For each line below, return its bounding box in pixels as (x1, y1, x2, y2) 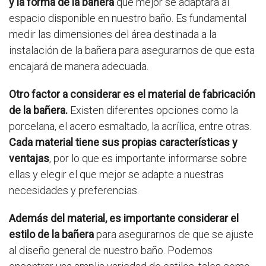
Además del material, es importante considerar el (9, 212, 239, 225)
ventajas (9, 152, 49, 165)
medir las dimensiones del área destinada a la (9, 28, 217, 41)
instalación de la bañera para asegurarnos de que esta (9, 44, 255, 57)
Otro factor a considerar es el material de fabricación (9, 88, 255, 101)
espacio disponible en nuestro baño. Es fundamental (9, 12, 246, 25)
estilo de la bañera (9, 228, 94, 241)
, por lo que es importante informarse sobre (49, 152, 247, 165)
